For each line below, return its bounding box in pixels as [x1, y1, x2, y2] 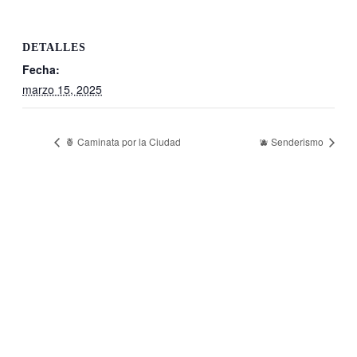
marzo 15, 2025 [22, 81, 102, 98]
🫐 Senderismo [259, 134, 326, 148]
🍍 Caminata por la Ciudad [63, 134, 181, 148]
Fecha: [22, 61, 60, 78]
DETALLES [22, 41, 86, 54]
